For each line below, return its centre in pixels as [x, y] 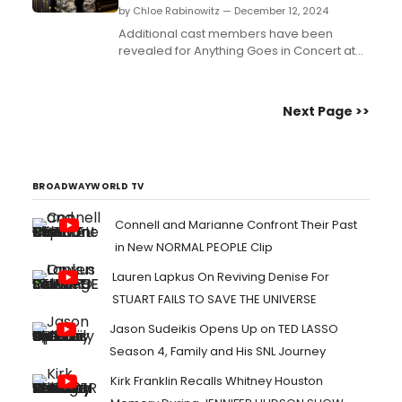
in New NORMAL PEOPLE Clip [194, 247]
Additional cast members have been [226, 34]
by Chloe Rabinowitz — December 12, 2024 [223, 11]
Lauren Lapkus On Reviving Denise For [221, 277]
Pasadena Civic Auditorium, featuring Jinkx [242, 68]
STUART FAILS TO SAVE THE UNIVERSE [214, 299]
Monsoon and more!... [182, 85]
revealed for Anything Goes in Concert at [237, 51]
